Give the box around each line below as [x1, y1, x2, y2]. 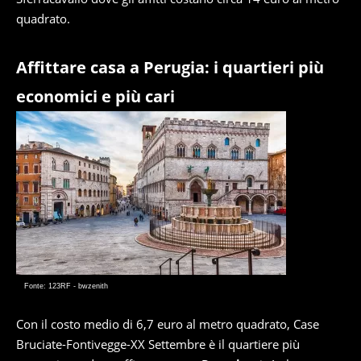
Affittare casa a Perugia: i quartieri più [16, 56, 324, 78]
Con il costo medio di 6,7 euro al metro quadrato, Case [16, 316, 319, 332]
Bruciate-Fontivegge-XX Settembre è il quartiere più [16, 336, 300, 352]
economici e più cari [16, 85, 175, 107]
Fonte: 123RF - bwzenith [24, 282, 108, 290]
